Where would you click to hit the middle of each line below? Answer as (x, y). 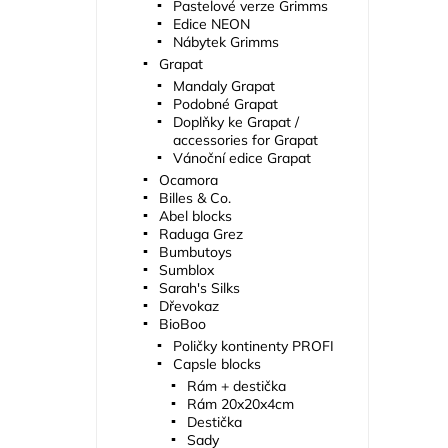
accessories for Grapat (245, 140)
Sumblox (186, 270)
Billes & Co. (194, 198)
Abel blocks (195, 216)
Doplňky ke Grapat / (235, 122)
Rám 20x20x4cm (240, 404)
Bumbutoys (195, 252)
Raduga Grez (200, 234)
